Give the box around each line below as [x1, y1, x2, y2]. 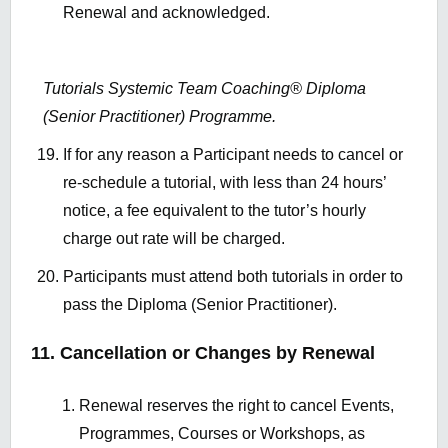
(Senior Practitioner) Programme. [43, 108, 276, 126]
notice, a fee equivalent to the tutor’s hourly [63, 202, 366, 220]
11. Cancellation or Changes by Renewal [31, 343, 375, 364]
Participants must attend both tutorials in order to [63, 268, 403, 286]
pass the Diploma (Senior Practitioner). [63, 296, 337, 314]
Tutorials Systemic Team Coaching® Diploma [43, 80, 366, 98]
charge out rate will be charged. [63, 230, 285, 248]
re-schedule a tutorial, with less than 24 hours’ [63, 174, 386, 192]
